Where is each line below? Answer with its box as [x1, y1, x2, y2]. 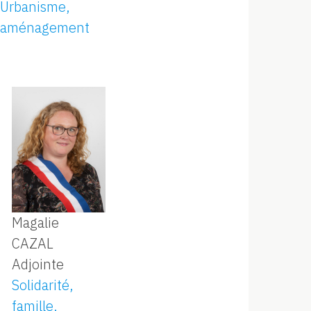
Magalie [11, 212, 59, 232]
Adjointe [11, 254, 64, 274]
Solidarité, [11, 275, 74, 294]
